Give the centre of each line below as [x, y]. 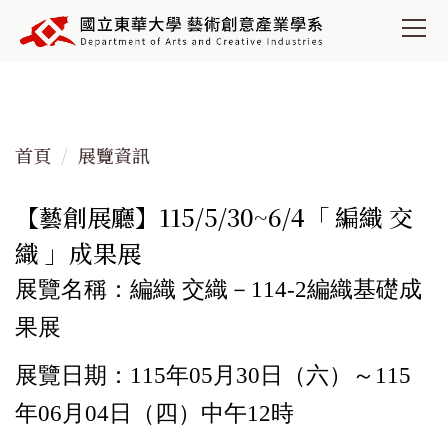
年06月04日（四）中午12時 [154, 414]
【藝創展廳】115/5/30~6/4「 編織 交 [214, 217]
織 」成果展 [78, 253]
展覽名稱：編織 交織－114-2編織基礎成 [218, 290]
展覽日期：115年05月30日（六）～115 [213, 376]
